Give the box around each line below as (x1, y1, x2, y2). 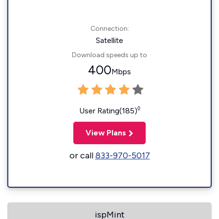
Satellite (96, 36, 123, 45)
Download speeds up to (72, 51, 147, 59)
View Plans (86, 128, 126, 137)
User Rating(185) (79, 106, 137, 115)
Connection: (90, 24, 129, 33)
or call (69, 150, 95, 161)
